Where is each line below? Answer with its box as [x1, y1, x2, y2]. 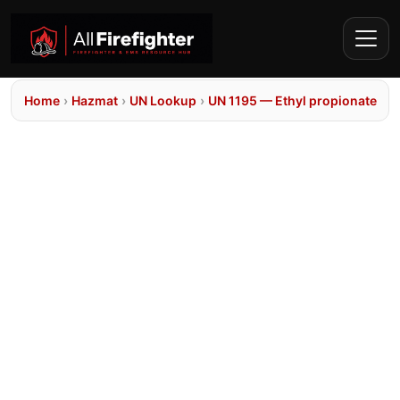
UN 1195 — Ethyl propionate [208, 93, 377, 108]
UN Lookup [129, 93, 196, 108]
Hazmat [71, 93, 118, 108]
